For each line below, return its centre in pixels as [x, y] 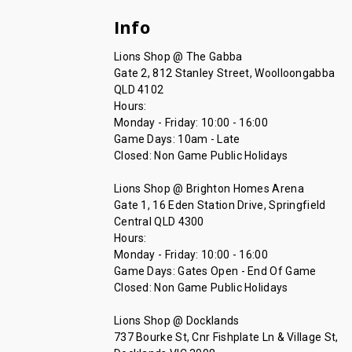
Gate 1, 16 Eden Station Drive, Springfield [220, 205]
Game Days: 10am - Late [177, 139]
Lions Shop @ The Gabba [178, 57]
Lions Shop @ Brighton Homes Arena [209, 189]
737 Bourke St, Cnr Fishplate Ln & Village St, [226, 337]
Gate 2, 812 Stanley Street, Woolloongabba [224, 73]
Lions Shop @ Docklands [176, 321]
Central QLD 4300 [159, 222]
